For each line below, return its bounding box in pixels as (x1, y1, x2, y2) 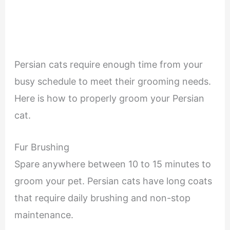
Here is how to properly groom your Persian (14, 93, 204, 104)
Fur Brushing (14, 142, 72, 153)
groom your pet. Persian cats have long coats (14, 176, 212, 187)
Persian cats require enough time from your (14, 59, 203, 70)
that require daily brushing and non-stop (14, 193, 190, 204)
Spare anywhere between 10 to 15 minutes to (14, 159, 211, 170)
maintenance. (14, 209, 76, 221)
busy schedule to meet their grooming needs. (14, 76, 211, 87)
